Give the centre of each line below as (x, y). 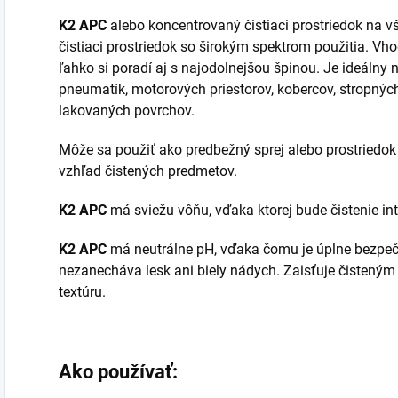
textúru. (82, 292)
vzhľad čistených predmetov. (148, 171)
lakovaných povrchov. (127, 111)
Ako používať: (118, 372)
